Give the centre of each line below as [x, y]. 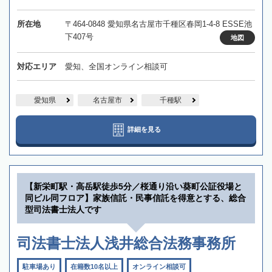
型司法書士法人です [63, 210]
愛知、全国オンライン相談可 [116, 67]
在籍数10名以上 [94, 267]
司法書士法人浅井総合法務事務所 [126, 243]
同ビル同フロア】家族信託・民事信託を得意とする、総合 [135, 198]
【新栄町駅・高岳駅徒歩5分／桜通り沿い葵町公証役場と [134, 187]
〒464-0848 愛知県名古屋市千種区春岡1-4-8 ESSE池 [158, 24]
